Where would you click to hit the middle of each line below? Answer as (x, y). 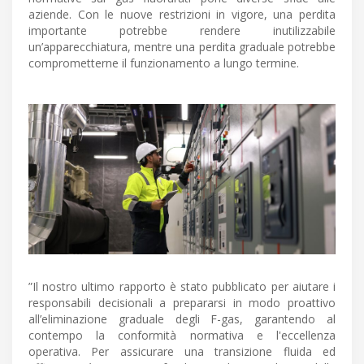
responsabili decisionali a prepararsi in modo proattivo (182, 302)
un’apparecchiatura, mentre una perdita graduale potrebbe (182, 47)
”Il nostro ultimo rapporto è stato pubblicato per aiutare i (182, 286)
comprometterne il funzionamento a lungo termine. (164, 63)
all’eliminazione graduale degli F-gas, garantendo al (182, 318)
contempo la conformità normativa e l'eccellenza (182, 335)
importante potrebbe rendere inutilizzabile (182, 31)
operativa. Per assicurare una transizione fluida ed (182, 351)
